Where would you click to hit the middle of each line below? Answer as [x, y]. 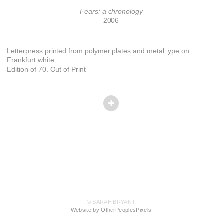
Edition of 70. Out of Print [46, 69]
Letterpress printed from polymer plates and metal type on [98, 50]
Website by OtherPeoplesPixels [111, 210]
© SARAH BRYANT [111, 202]
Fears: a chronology [111, 11]
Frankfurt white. [31, 60]
